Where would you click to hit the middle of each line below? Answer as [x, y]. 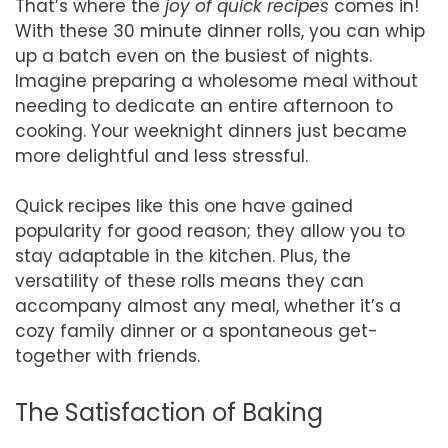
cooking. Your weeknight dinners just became [211, 130]
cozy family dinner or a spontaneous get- [196, 331]
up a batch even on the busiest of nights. [193, 55]
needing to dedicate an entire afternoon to [204, 105]
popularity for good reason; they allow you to [210, 231]
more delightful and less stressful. [161, 155]
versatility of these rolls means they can [189, 281]
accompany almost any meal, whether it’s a [208, 306]
